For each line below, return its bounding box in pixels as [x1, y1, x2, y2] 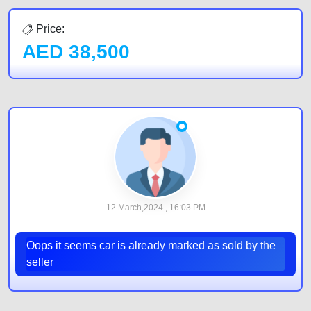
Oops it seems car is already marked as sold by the [26, 239, 276, 251]
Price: [33, 23, 65, 35]
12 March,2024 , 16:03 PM [106, 203, 205, 212]
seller [26, 256, 53, 268]
